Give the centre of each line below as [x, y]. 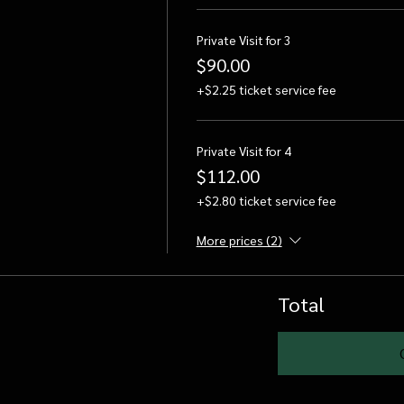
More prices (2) [239, 240]
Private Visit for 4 [243, 151]
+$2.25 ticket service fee [266, 89]
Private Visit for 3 [243, 40]
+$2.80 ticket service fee [266, 200]
